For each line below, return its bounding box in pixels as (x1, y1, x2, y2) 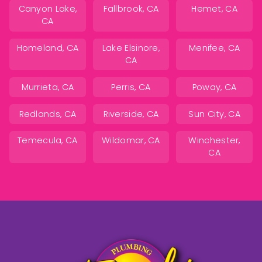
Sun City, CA (188, 108, 240, 120)
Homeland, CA (16, 42, 79, 54)
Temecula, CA (18, 135, 78, 147)
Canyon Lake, (18, 3, 77, 15)
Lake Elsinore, (102, 42, 160, 54)
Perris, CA (111, 81, 151, 93)
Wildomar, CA (102, 135, 160, 147)
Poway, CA (192, 81, 237, 93)
